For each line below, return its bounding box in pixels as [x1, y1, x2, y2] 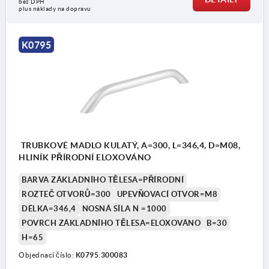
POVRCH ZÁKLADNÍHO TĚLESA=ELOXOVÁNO [22, 219, 201, 228]
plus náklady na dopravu [19, 5, 91, 12]
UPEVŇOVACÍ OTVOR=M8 [116, 190, 217, 199]
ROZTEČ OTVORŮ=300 [22, 190, 111, 199]
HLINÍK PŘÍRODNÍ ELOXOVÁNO [19, 153, 151, 163]
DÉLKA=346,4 [22, 204, 76, 214]
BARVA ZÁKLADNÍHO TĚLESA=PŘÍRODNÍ [22, 175, 184, 185]
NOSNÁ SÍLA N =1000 [82, 204, 167, 214]
